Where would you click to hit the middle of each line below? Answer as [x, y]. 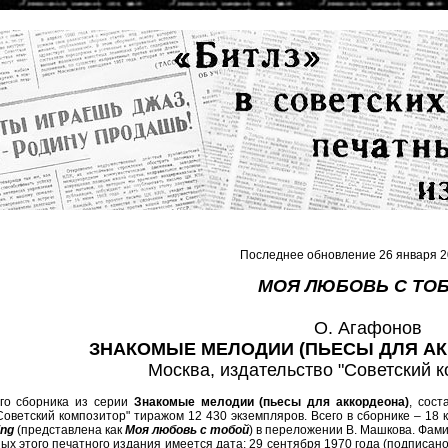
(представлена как [69, 430]
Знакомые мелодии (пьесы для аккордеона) [271, 402]
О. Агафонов [367, 328]
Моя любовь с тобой [187, 430]
